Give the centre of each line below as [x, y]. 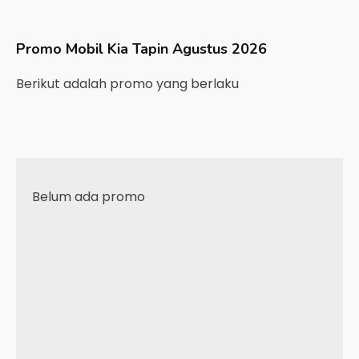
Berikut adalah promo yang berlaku [129, 84]
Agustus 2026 [220, 49]
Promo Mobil [62, 49]
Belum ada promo [89, 197]
